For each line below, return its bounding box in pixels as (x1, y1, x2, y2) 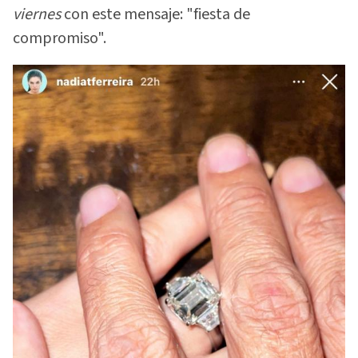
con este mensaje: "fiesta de (61, 3, 250, 26)
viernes (13, 3, 61, 26)
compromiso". (13, 27, 106, 50)
